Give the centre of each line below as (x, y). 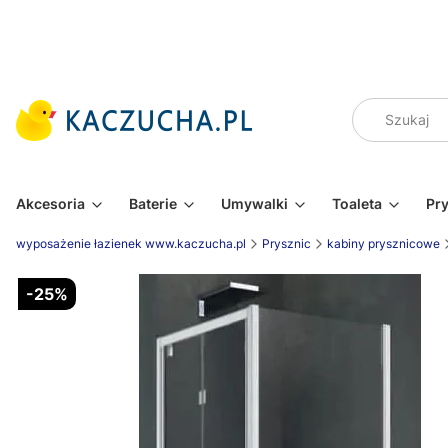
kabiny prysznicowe (383, 243)
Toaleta (357, 203)
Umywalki (254, 203)
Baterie (153, 203)
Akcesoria (50, 203)
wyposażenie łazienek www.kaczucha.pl (131, 243)
